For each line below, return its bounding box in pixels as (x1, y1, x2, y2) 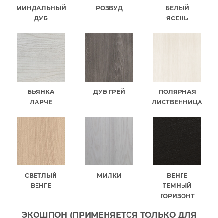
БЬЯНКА (27, 88, 54, 95)
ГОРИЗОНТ (160, 192, 195, 200)
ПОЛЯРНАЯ (158, 88, 196, 95)
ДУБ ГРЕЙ (93, 88, 125, 95)
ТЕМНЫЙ (163, 182, 192, 189)
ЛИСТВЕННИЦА (152, 98, 202, 106)
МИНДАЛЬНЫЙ (16, 4, 66, 12)
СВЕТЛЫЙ (25, 171, 57, 179)
